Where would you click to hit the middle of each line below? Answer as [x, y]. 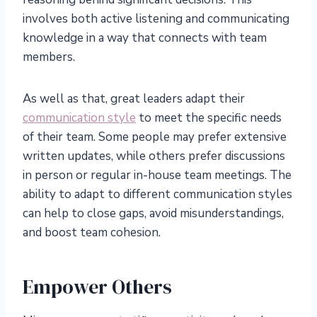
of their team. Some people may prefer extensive [155, 137]
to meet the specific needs [209, 118]
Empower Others [99, 287]
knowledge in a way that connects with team [145, 38]
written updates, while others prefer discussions [154, 156]
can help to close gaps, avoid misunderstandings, [153, 214]
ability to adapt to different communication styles [157, 195]
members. [52, 57]
